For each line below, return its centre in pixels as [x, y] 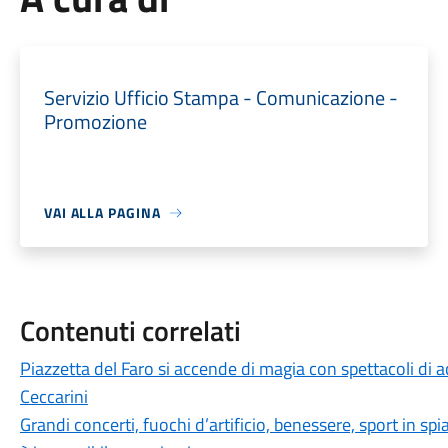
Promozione [95, 121]
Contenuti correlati [130, 330]
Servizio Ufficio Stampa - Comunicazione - [220, 97]
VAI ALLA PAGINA [102, 212]
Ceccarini [53, 396]
